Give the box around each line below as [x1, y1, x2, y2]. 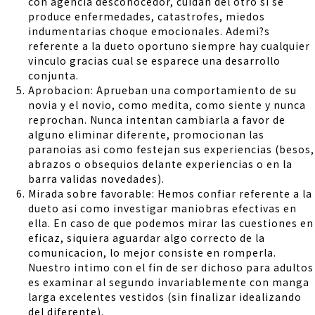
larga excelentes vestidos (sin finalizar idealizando [28, 289, 302, 304]
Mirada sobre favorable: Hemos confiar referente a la [28, 186, 312, 200]
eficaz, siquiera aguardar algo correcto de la [28, 230, 265, 245]
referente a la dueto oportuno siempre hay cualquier [28, 38, 310, 53]
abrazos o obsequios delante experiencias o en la [28, 156, 292, 171]
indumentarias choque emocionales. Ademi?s [28, 23, 270, 38]
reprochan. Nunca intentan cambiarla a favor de [28, 112, 285, 127]
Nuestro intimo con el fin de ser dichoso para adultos [28, 259, 314, 274]
